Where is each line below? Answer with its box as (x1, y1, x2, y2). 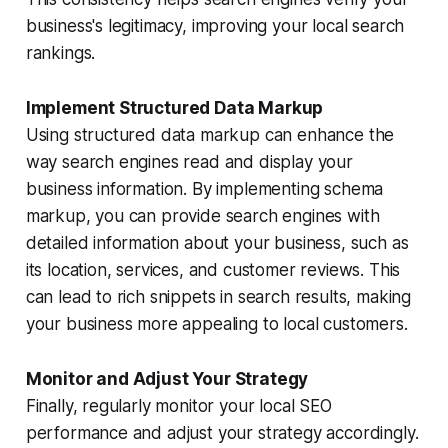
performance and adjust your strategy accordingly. (25, 422, 419, 443)
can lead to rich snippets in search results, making (25, 286, 412, 307)
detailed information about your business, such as (25, 232, 409, 253)
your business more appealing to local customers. (25, 313, 408, 334)
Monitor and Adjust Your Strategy (25, 368, 309, 389)
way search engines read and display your (25, 151, 353, 172)
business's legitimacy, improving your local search (25, 15, 405, 36)
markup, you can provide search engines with (25, 205, 380, 226)
